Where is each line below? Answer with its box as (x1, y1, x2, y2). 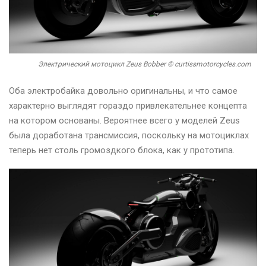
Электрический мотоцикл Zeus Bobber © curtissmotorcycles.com (38, 60, 251, 69)
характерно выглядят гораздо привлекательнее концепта (9, 100, 247, 112)
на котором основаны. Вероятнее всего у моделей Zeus (9, 115, 240, 126)
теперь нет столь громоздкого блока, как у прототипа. (9, 145, 235, 156)
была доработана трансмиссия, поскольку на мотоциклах (9, 130, 249, 141)
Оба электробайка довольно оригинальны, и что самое (9, 85, 237, 97)
